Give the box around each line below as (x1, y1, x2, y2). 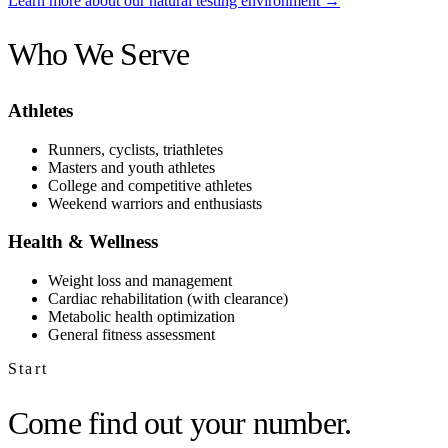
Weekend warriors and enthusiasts (48, 194, 262, 212)
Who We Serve (8, 36, 190, 73)
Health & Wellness (8, 231, 158, 253)
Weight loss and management (48, 272, 232, 290)
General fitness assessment (48, 326, 215, 344)
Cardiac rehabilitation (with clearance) (48, 290, 288, 308)
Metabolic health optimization (48, 308, 235, 326)
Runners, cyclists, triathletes (48, 140, 223, 158)
